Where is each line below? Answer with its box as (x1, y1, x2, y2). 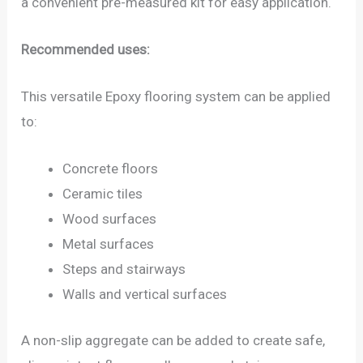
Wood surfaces (62, 211, 157, 228)
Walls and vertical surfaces (62, 286, 228, 303)
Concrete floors (62, 160, 159, 177)
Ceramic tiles (62, 186, 143, 203)
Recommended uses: (21, 41, 157, 58)
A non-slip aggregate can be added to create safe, (21, 331, 326, 348)
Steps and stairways (62, 261, 186, 278)
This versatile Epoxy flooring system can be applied (21, 88, 331, 105)
